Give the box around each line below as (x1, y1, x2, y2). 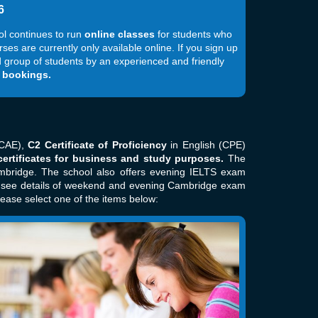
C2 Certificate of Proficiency (28, 140, 167, 151)
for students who (155, 28, 233, 40)
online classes (84, 28, 155, 40)
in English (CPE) (166, 140, 246, 151)
